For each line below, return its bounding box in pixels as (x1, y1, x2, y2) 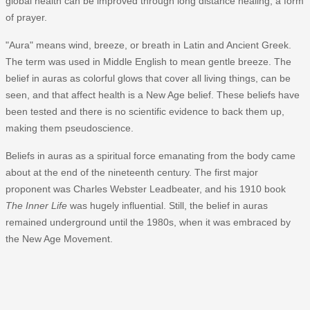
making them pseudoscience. (6, 122, 134, 134)
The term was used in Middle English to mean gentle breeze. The (6, 55, 291, 67)
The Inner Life (6, 199, 67, 211)
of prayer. (6, 11, 47, 23)
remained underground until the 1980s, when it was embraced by (6, 216, 291, 228)
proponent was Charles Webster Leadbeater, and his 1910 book (6, 183, 286, 194)
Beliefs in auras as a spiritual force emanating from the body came (6, 149, 295, 161)
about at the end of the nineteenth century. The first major (6, 166, 258, 178)
